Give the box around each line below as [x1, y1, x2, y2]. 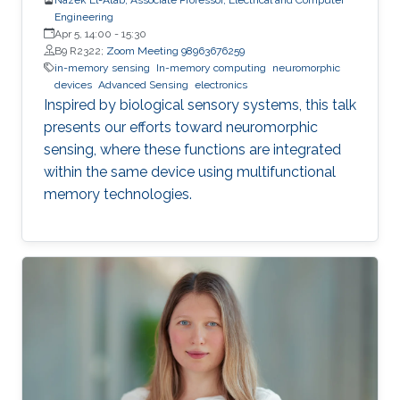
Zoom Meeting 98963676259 [106, 44, 245, 57]
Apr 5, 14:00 [54, 27, 112, 40]
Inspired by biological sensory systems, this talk [44, 96, 356, 113]
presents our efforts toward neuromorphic [44, 118, 318, 136]
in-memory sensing [54, 61, 150, 74]
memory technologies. [44, 185, 192, 203]
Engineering [54, 10, 113, 23]
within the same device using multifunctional [44, 162, 336, 180]
